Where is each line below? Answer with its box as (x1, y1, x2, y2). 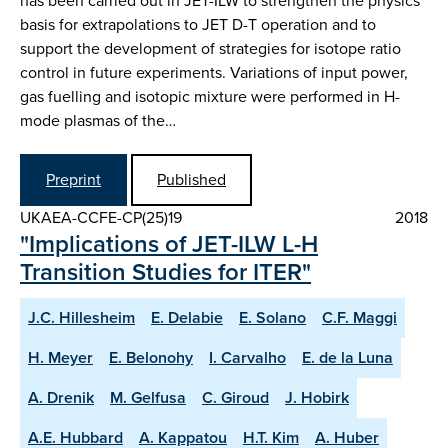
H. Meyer (28, 345, 93, 369)
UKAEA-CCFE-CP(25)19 (20, 205, 182, 229)
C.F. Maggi (322, 305, 397, 329)
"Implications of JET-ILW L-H (20, 225, 318, 262)
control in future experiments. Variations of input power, (20, 60, 408, 84)
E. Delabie (151, 305, 223, 329)
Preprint (46, 167, 101, 191)
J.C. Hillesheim (28, 305, 135, 329)
